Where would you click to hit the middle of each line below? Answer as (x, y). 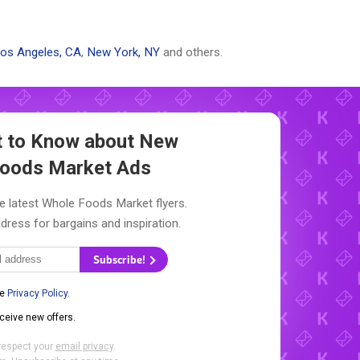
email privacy (84, 347)
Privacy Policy (37, 294)
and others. (191, 53)
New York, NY (123, 53)
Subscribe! (120, 260)
